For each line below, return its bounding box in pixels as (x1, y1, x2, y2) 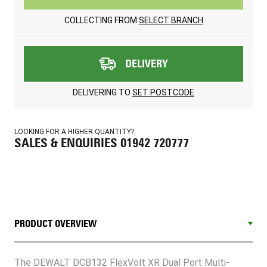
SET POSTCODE (132, 87, 194, 97)
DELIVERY (125, 57, 168, 70)
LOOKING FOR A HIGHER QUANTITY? (14, 127, 134, 136)
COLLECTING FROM (64, 15, 139, 25)
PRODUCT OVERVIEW (14, 218, 97, 229)
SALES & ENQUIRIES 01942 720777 (14, 135, 189, 150)
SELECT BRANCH (138, 15, 203, 25)
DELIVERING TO (73, 87, 132, 97)
